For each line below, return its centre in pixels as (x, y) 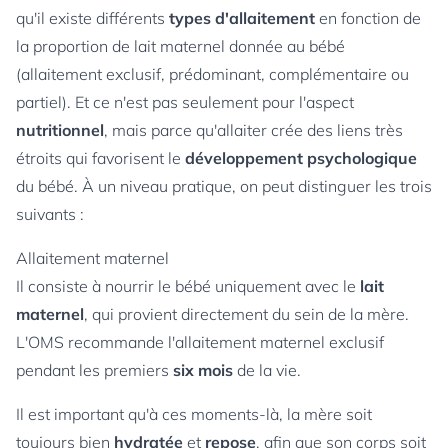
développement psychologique (301, 158)
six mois (203, 370)
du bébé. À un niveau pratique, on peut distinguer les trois (224, 186)
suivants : (50, 214)
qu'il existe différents (92, 18)
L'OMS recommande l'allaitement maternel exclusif (200, 342)
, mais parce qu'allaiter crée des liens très (253, 130)
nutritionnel (60, 130)
